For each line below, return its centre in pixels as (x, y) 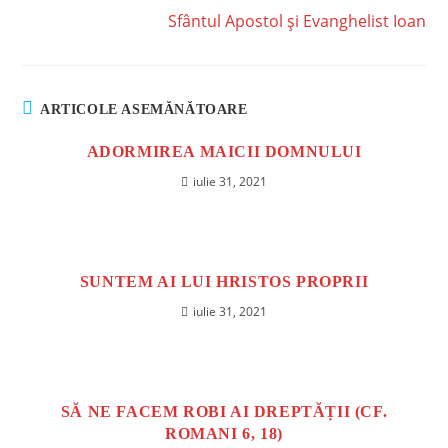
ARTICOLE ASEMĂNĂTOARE (144, 109)
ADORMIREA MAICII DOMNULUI (224, 151)
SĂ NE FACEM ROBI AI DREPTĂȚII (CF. (224, 411)
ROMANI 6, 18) (224, 433)
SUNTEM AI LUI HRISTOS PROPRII (224, 281)
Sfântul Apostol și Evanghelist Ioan (296, 21)
